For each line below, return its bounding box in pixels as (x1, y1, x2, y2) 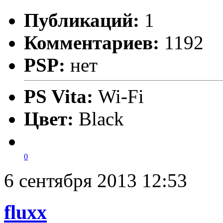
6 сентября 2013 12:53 (4, 169, 187, 191)
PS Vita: (24, 85, 98, 107)
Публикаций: (24, 9, 139, 31)
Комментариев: (24, 31, 159, 53)
